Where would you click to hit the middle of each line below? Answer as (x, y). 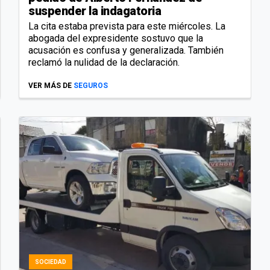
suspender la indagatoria (95, 11)
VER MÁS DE (50, 86)
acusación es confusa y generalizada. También (126, 51)
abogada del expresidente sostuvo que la (116, 39)
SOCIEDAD (51, 262)
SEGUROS (91, 86)
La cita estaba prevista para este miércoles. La (127, 27)
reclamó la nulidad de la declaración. (104, 63)
